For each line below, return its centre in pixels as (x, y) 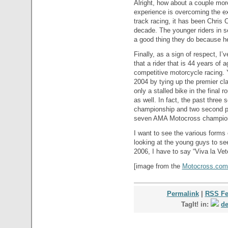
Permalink (183, 194)
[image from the (158, 166)
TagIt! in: (196, 205)
